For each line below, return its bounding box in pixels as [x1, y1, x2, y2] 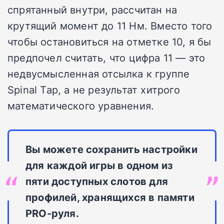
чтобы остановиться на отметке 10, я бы [7, 34, 211, 48]
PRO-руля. [25, 205, 79, 220]
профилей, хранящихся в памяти [25, 189, 194, 204]
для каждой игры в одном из [25, 157, 173, 172]
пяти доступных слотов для [25, 173, 168, 188]
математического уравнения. [7, 98, 154, 112]
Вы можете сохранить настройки [25, 141, 197, 156]
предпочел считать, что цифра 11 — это [7, 50, 205, 64]
